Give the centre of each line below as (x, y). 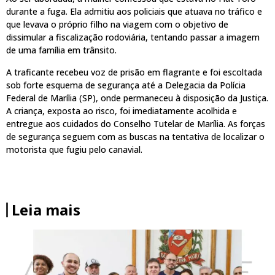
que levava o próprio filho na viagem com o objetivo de (117, 25)
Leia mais (46, 210)
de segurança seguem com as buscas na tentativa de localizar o (135, 136)
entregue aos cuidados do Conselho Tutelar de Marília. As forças (136, 123)
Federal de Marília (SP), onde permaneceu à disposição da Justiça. (137, 98)
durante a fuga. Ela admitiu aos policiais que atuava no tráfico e (134, 12)
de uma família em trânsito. (61, 50)
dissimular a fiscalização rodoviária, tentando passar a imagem (133, 37)
